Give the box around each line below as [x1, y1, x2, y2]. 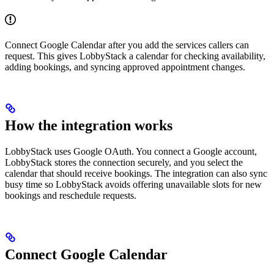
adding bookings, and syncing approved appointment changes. [5, 61, 245, 72]
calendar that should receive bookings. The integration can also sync [5, 168, 267, 179]
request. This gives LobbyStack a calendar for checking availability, [5, 50, 265, 61]
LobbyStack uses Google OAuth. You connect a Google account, [5, 146, 257, 157]
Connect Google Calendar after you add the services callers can [5, 39, 249, 50]
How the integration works [5, 117, 172, 134]
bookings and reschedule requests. [5, 190, 136, 201]
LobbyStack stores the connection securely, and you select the [5, 157, 243, 168]
